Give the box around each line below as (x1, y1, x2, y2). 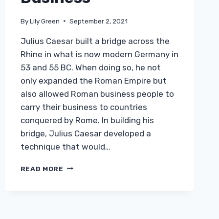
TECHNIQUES (63, 193, 111, 201)
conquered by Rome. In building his (20, 115, 154, 125)
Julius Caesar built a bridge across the (20, 36, 170, 46)
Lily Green (29, 17, 60, 25)
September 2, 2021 (69, 17, 128, 25)
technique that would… (20, 141, 110, 152)
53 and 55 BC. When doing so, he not (20, 62, 161, 72)
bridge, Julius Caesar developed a (20, 128, 151, 138)
